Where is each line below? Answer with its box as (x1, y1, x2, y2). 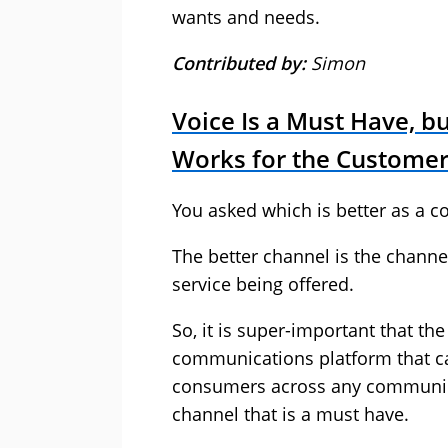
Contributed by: (172, 51, 311, 76)
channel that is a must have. (172, 402, 409, 427)
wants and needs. (172, 5, 320, 30)
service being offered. (172, 272, 354, 297)
